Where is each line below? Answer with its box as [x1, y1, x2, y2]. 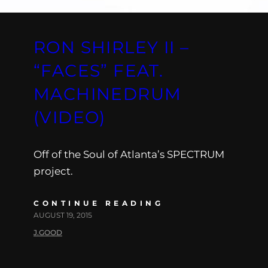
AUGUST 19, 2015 [33, 210, 92, 220]
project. [33, 165, 73, 177]
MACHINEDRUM [33, 83, 182, 104]
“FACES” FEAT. [33, 60, 164, 81]
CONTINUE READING [33, 198, 163, 208]
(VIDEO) [33, 106, 106, 127]
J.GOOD [33, 227, 62, 237]
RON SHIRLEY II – [33, 36, 190, 57]
